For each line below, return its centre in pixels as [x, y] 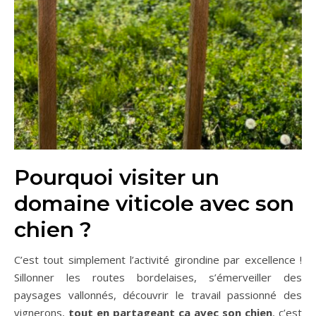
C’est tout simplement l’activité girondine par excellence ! [158, 260]
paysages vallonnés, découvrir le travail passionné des [158, 295]
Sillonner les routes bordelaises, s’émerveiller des [158, 277]
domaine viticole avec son [154, 203]
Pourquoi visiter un [117, 177]
